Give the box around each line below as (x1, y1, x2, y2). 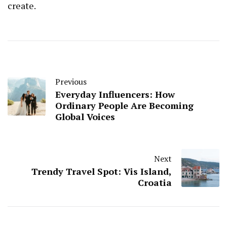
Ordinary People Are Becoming (55, 99, 194, 111)
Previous (55, 75, 87, 87)
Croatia (138, 176, 172, 188)
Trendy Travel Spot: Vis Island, (31, 165, 172, 177)
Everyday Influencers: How (55, 88, 175, 100)
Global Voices (55, 110, 115, 123)
